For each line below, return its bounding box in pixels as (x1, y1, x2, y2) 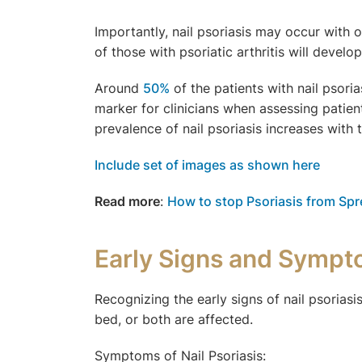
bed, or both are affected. (95, 310, 253, 327)
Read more (95, 192, 160, 209)
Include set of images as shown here (95, 156, 320, 173)
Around (95, 79, 143, 96)
